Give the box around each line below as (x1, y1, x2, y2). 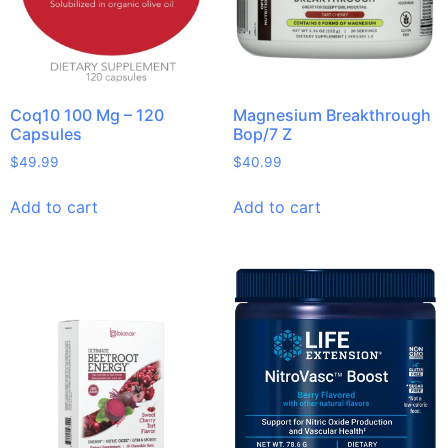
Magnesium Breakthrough (232, 105, 431, 126)
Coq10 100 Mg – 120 (10, 105, 164, 126)
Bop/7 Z (232, 124, 292, 145)
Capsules (10, 124, 82, 145)
